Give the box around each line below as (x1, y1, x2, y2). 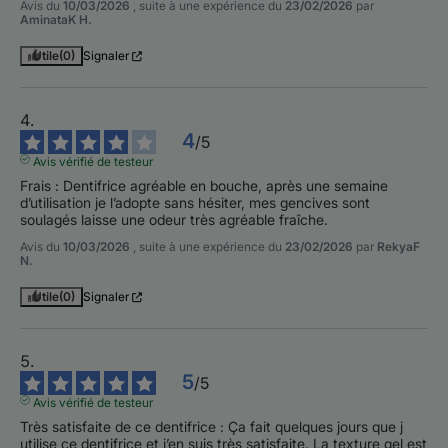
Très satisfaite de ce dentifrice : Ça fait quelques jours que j (20, 418, 403, 436)
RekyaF (377, 239, 420, 255)
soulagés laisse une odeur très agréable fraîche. (20, 211, 328, 229)
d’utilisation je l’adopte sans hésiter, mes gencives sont (20, 194, 370, 212)
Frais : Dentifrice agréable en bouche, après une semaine (20, 177, 388, 195)
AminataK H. (20, 12, 92, 28)
